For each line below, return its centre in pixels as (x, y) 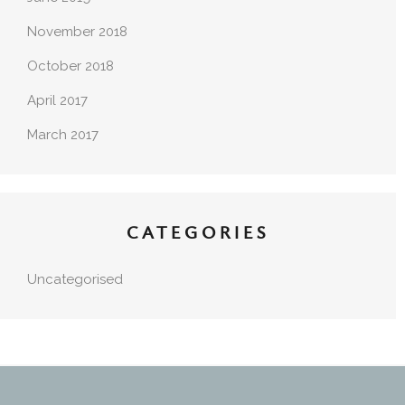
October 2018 (71, 66)
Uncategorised (75, 280)
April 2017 (57, 101)
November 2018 (77, 32)
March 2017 (63, 135)
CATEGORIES (198, 234)
